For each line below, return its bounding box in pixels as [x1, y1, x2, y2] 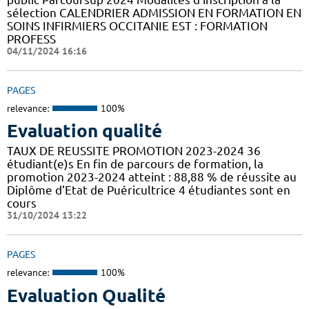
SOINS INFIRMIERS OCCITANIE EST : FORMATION [7, 19, 268, 32]
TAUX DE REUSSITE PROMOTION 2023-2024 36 [7, 144, 261, 158]
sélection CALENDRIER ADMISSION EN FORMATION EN [7, 6, 301, 19]
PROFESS [7, 32, 56, 46]
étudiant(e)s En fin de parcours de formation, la [7, 157, 263, 171]
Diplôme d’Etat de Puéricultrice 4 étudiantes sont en [7, 183, 290, 197]
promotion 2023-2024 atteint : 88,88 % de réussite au [7, 170, 297, 184]
